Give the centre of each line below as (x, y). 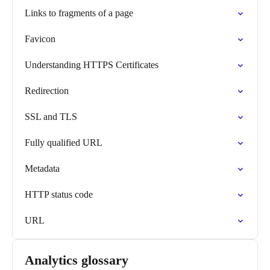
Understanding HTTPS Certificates (92, 65)
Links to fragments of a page (79, 13)
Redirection (47, 91)
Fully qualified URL (64, 143)
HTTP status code (59, 194)
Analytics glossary (77, 260)
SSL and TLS (51, 117)
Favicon (40, 39)
